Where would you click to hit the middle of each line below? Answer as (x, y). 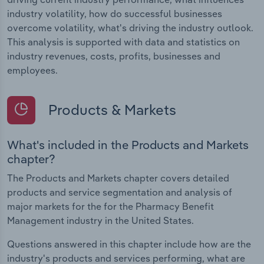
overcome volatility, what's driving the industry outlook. (130, 27)
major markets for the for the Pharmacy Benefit (110, 207)
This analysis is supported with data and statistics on (123, 42)
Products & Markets (110, 109)
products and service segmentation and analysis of (120, 192)
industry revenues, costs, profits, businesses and (114, 56)
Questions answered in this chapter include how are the (129, 244)
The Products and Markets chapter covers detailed (118, 178)
